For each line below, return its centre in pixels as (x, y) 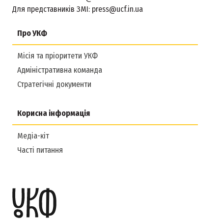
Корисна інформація (54, 113)
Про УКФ (32, 33)
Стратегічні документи (54, 84)
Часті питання (40, 150)
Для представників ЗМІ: (52, 9)
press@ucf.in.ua (117, 9)
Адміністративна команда (60, 70)
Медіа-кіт (33, 136)
